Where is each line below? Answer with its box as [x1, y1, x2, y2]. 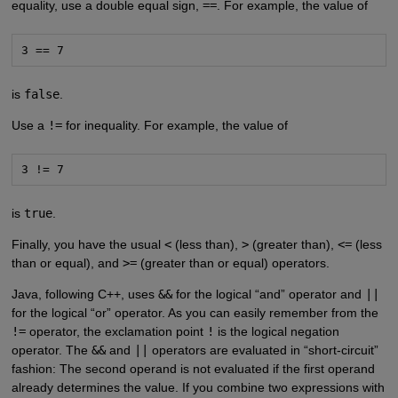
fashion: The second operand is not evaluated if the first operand [11, 362, 375, 377]
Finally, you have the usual [11, 237, 164, 252]
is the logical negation [213, 324, 339, 339]
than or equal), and [11, 256, 123, 271]
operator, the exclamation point [25, 324, 207, 339]
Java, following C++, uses [11, 287, 158, 302]
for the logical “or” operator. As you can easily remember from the [11, 306, 378, 321]
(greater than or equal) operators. [136, 256, 330, 271]
